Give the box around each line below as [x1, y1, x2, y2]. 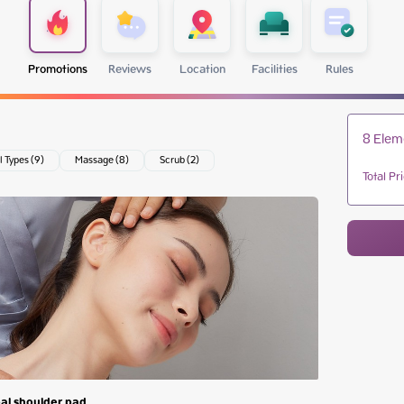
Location [179, 57, 225, 83]
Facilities [251, 57, 298, 83]
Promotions [28, 57, 87, 83]
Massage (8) [74, 149, 129, 171]
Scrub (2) [159, 149, 199, 171]
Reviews [108, 57, 151, 83]
